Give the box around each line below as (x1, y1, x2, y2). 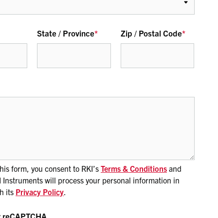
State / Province (37, 28, 95, 38)
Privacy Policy (16, 187, 64, 197)
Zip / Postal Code (120, 28, 182, 38)
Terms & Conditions (101, 163, 167, 173)
